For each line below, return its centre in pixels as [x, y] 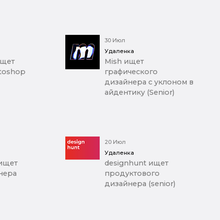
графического [131, 72]
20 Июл [115, 142]
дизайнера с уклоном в [149, 82]
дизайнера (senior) [140, 184]
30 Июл [115, 41]
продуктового [132, 174]
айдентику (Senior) [139, 93]
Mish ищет [124, 62]
